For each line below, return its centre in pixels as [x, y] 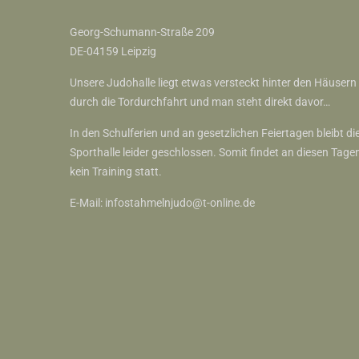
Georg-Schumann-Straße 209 [142, 32]
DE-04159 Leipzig [113, 51]
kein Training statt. [116, 171]
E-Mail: [87, 203]
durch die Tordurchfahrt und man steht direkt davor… [200, 102]
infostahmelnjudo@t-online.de [180, 203]
